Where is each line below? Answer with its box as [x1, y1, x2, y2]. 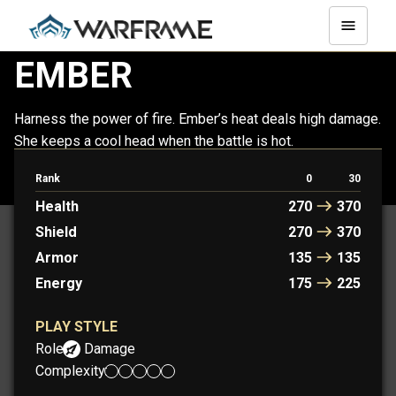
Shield [35, 224, 77, 241]
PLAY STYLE [35, 318, 118, 336]
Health [35, 198, 79, 216]
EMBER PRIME [197, 177, 289, 194]
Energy [35, 275, 82, 293]
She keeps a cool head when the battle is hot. [14, 133, 293, 150]
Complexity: [35, 362, 108, 380]
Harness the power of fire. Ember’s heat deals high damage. [14, 110, 381, 128]
